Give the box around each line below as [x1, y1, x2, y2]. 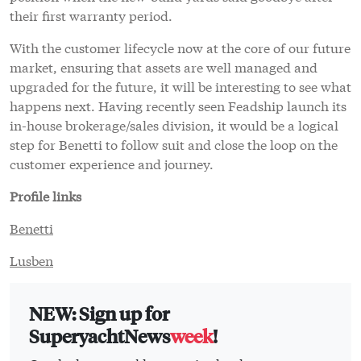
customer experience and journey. [10, 153, 214, 172]
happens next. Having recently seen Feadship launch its [10, 95, 346, 114]
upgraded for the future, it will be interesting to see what [10, 76, 351, 95]
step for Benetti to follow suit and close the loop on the [10, 134, 338, 153]
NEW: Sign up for [29, 301, 169, 325]
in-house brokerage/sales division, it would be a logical [10, 114, 338, 134]
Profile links [10, 185, 81, 205]
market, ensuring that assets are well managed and [10, 56, 317, 76]
